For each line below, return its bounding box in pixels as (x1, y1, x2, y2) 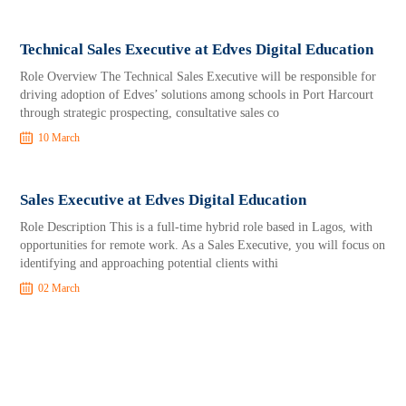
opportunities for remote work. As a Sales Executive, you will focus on (20, 238, 386, 252)
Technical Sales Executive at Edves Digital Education (20, 41, 374, 58)
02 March (38, 282, 81, 295)
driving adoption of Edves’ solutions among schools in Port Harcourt (20, 88, 374, 101)
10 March (38, 131, 81, 144)
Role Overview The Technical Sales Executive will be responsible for (20, 70, 377, 83)
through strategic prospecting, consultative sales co (20, 106, 280, 120)
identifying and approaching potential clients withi (20, 256, 279, 270)
